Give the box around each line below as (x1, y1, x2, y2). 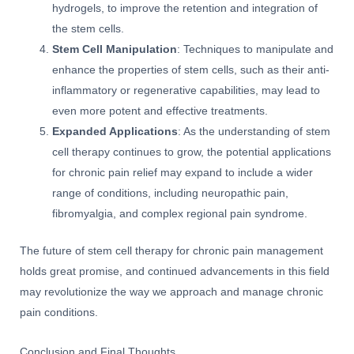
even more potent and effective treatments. (52, 105, 269, 118)
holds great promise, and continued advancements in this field (20, 265, 330, 277)
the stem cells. (52, 23, 125, 36)
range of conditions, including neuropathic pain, (52, 187, 289, 200)
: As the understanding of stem (178, 126, 331, 138)
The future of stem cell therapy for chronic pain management (20, 244, 323, 257)
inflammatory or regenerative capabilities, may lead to (52, 85, 321, 97)
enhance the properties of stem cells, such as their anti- (52, 64, 330, 77)
